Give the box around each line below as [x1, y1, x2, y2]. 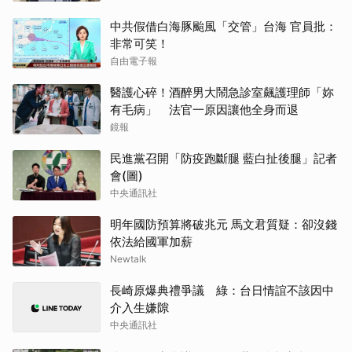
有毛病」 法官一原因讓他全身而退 [110, 102, 299, 117]
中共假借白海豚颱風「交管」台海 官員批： [110, 19, 337, 34]
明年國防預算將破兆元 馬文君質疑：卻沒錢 [110, 217, 337, 232]
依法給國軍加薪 [110, 234, 192, 249]
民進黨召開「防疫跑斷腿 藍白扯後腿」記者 [110, 151, 337, 166]
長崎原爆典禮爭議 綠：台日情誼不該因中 [110, 283, 334, 298]
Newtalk [110, 253, 147, 265]
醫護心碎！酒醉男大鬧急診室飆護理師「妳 [110, 85, 334, 100]
